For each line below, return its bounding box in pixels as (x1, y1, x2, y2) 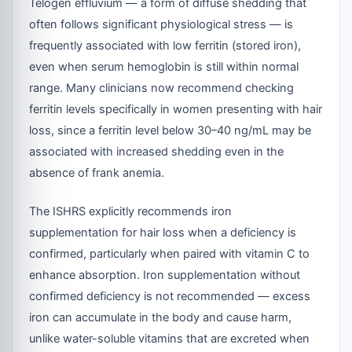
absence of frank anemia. (29, 165, 165, 180)
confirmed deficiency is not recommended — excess (29, 288, 311, 303)
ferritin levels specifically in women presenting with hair (29, 101, 323, 116)
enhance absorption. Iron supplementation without (29, 267, 301, 282)
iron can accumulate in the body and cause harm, (29, 310, 292, 324)
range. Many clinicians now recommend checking (29, 80, 295, 95)
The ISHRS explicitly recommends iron (29, 203, 233, 218)
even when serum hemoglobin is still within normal (29, 59, 299, 74)
